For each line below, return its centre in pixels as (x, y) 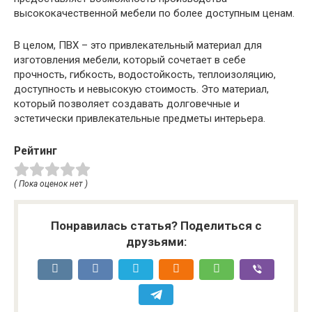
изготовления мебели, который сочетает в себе (130, 60)
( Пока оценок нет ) (51, 184)
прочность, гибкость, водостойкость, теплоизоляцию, (145, 75)
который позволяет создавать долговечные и (127, 104)
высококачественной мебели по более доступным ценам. (154, 14)
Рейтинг (36, 151)
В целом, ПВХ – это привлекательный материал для (138, 46)
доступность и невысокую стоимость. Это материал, (141, 89)
